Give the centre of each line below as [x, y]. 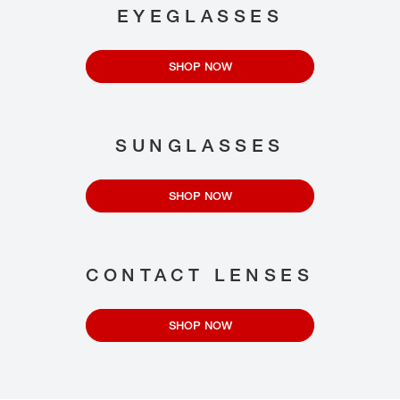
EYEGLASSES [200, 16]
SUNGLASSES [200, 146]
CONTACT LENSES [200, 275]
